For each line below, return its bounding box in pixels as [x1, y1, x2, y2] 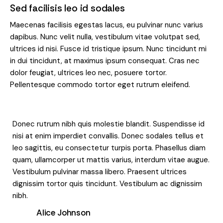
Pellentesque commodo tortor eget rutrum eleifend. [10, 80, 190, 90]
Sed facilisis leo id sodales [10, 2, 125, 15]
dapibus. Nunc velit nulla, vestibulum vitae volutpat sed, [10, 32, 200, 42]
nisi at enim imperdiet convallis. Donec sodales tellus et [12, 131, 204, 141]
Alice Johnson [36, 207, 91, 219]
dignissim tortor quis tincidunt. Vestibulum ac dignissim [12, 179, 202, 189]
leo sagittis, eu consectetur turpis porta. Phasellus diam [12, 143, 206, 153]
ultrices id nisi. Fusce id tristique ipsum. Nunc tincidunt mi [10, 44, 207, 54]
